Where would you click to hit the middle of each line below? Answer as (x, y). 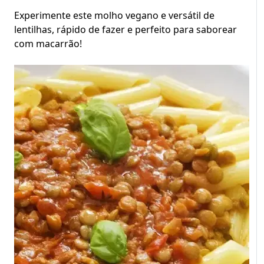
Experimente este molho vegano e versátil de (114, 15)
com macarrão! (48, 44)
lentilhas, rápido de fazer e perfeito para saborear (126, 29)
